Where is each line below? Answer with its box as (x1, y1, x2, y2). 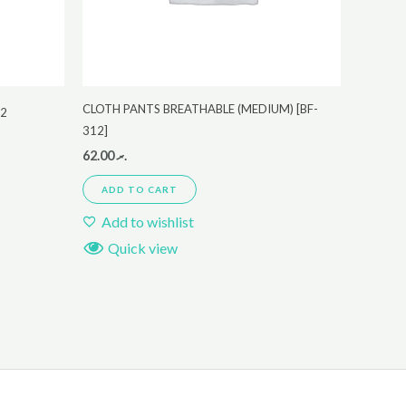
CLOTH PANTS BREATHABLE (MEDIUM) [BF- (82, 101, 318, 117)
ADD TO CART (101, 183, 178, 195)
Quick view (108, 238, 178, 256)
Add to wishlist (101, 212, 194, 230)
